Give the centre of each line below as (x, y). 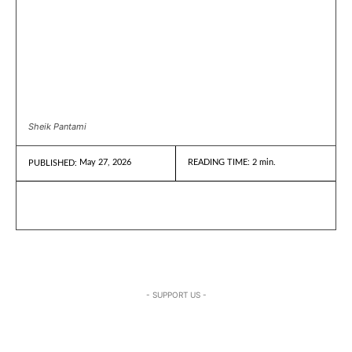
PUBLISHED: (53, 163)
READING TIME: (220, 163)
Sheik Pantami (57, 126)
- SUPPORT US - (176, 294)
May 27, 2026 (105, 163)
